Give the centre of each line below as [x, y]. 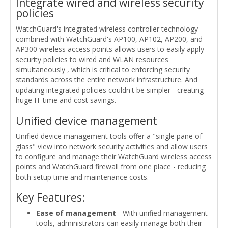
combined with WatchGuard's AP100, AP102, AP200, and [109, 39]
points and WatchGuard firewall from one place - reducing [111, 167]
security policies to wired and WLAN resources [92, 59]
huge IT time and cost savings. [66, 100]
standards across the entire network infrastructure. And [107, 80]
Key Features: [50, 197]
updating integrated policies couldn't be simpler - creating [110, 90]
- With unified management [162, 213]
